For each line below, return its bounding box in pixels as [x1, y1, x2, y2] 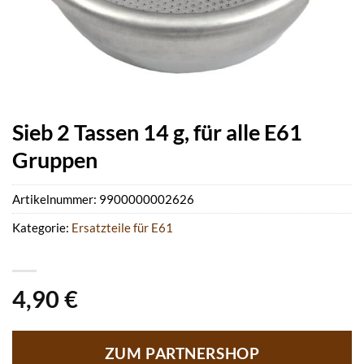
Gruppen [12, 146, 97, 173]
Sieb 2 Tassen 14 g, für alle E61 [12, 119, 302, 145]
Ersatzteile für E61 [71, 220, 173, 236]
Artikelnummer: [12, 192, 99, 207]
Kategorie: [12, 220, 71, 236]
